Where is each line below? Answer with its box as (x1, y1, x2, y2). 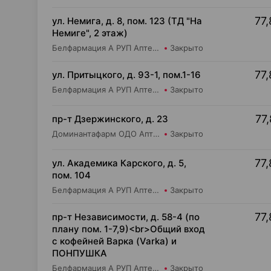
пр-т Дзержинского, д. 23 (52, 113, 168, 125)
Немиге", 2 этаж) (52, 27, 128, 39)
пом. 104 (52, 169, 91, 181)
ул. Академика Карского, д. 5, (52, 157, 186, 169)
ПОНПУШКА (52, 247, 107, 259)
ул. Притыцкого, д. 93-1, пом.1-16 (52, 69, 201, 80)
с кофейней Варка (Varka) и (52, 235, 177, 247)
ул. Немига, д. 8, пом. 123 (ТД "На (52, 15, 202, 27)
